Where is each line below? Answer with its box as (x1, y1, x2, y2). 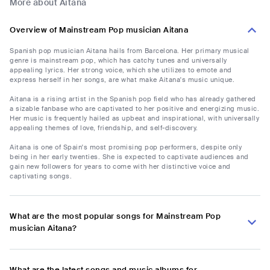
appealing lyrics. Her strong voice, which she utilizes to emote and (10, 66, 232, 75)
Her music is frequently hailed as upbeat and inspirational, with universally (10, 114, 259, 123)
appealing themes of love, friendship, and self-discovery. (10, 124, 198, 133)
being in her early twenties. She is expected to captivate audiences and (10, 152, 249, 162)
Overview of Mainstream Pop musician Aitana (10, 25, 188, 36)
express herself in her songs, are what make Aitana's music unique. (10, 75, 234, 84)
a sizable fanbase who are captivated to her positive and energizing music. (10, 104, 259, 113)
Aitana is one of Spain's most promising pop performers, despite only (10, 143, 242, 152)
